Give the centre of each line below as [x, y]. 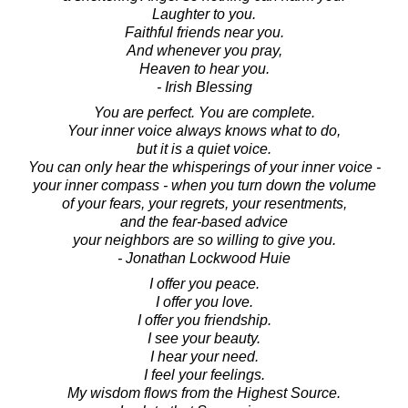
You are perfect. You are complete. [204, 112]
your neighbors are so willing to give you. [204, 240]
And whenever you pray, [204, 50]
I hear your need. [204, 356]
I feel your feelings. [204, 374]
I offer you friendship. [204, 320]
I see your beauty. [204, 338]
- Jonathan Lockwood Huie [204, 258]
